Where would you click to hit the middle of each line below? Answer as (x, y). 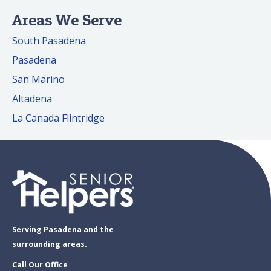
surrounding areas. (50, 244)
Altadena (32, 99)
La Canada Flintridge (58, 118)
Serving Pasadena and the (63, 230)
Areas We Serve (67, 20)
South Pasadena (49, 41)
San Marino (38, 80)
